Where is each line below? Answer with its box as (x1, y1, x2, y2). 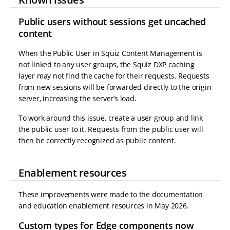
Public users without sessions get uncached (18, 15, 206, 28)
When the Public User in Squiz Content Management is (18, 48, 202, 59)
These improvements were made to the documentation (18, 189, 203, 200)
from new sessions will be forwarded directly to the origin (18, 82, 212, 92)
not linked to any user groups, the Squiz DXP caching (18, 60, 195, 70)
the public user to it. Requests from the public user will (18, 124, 203, 135)
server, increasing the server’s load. (18, 93, 137, 104)
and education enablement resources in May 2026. (18, 201, 189, 211)
